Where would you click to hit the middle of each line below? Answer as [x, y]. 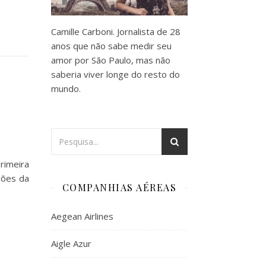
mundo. [66, 88]
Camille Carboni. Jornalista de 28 [116, 31]
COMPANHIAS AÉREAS [119, 187]
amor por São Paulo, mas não [111, 60]
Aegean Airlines [82, 216]
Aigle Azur [71, 243]
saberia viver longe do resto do [115, 74]
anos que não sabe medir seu [111, 46]
